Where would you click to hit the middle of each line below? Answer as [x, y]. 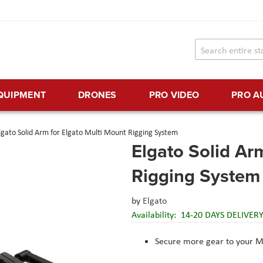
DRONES [97, 95]
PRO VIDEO [174, 95]
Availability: [155, 215]
